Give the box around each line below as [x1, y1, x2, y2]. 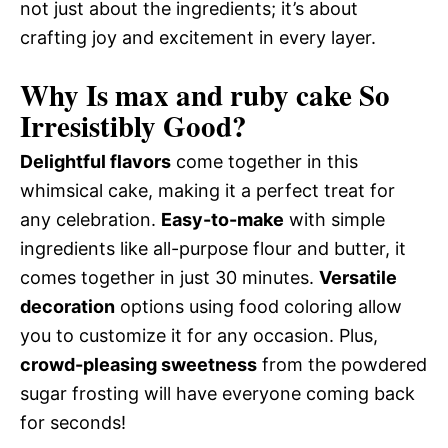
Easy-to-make [161, 208, 284, 230]
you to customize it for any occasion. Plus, [20, 324, 378, 346]
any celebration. [20, 208, 161, 230]
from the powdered [257, 353, 427, 375]
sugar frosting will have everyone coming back [20, 382, 415, 404]
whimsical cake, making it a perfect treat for [20, 179, 395, 201]
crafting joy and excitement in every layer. [20, 26, 376, 48]
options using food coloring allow [115, 295, 402, 317]
